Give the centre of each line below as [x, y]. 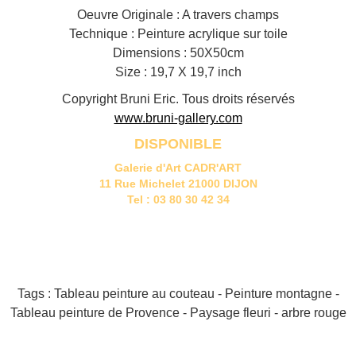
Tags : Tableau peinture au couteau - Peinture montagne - [178, 293]
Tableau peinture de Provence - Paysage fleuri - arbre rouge [178, 312]
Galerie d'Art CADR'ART [178, 167]
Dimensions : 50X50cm [178, 52]
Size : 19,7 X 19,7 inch [178, 72]
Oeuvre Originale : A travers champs [178, 14]
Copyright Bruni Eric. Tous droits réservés [178, 99]
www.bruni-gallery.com [178, 118]
